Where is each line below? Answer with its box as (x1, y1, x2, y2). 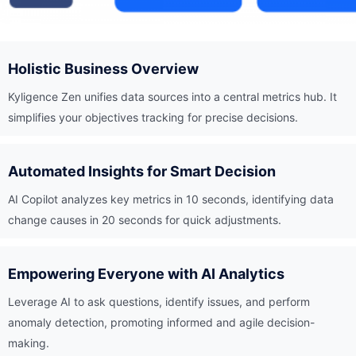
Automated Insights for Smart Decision (8, 163, 276, 180)
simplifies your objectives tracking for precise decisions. (8, 110, 298, 124)
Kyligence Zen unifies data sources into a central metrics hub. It (8, 90, 337, 103)
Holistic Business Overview (8, 60, 199, 77)
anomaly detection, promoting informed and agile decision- (8, 315, 315, 329)
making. (8, 336, 49, 350)
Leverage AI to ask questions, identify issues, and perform (8, 295, 310, 308)
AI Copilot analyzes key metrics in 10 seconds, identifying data (8, 192, 334, 206)
